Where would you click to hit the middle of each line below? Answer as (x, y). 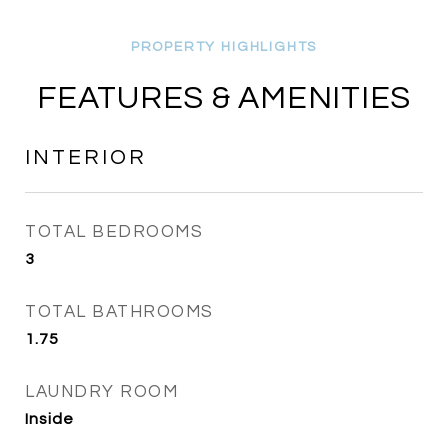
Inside (49, 419)
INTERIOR (86, 157)
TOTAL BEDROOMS (114, 232)
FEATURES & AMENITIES (224, 98)
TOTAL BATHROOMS (119, 312)
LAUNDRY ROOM (101, 392)
